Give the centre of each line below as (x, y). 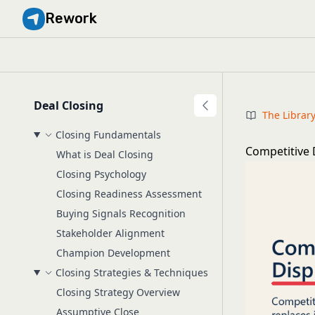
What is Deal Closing (105, 154)
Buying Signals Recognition (121, 213)
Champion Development (113, 253)
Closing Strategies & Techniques (131, 272)
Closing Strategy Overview (118, 292)
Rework (71, 18)
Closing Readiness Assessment (129, 194)
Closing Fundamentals (108, 135)
